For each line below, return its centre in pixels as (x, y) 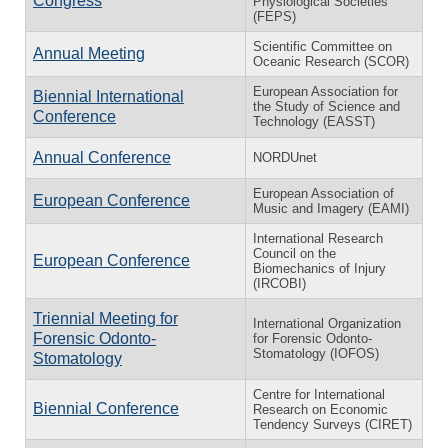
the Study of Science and (326, 106)
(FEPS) (274, 16)
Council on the (294, 253)
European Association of (323, 193)
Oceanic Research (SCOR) (331, 61)
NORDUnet (285, 157)
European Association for (325, 91)
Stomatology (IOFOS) (316, 353)
